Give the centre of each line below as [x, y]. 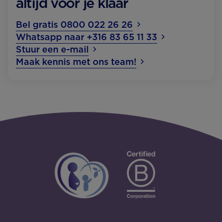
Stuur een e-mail [52, 50]
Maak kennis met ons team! [76, 62]
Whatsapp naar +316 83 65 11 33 [86, 37]
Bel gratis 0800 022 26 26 [74, 25]
